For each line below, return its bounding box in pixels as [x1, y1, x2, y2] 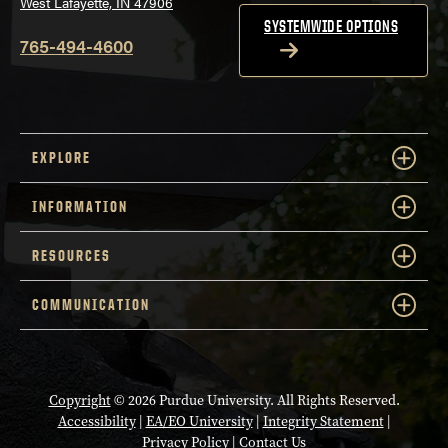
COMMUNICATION [32, 295, 150, 315]
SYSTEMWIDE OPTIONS [264, 16, 398, 37]
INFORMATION [32, 197, 128, 217]
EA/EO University [145, 412, 253, 432]
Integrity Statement [262, 412, 384, 432]
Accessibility [57, 412, 136, 432]
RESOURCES [32, 246, 111, 266]
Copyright [48, 391, 111, 411]
